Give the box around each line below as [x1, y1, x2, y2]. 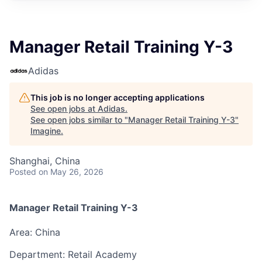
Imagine [30, 126, 61, 136]
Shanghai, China [9, 155, 80, 167]
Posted [9, 167, 36, 177]
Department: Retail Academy [9, 248, 137, 260]
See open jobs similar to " [30, 115, 128, 125]
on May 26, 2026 [39, 167, 104, 177]
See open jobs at [30, 104, 98, 113]
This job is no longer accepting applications [30, 92, 205, 102]
